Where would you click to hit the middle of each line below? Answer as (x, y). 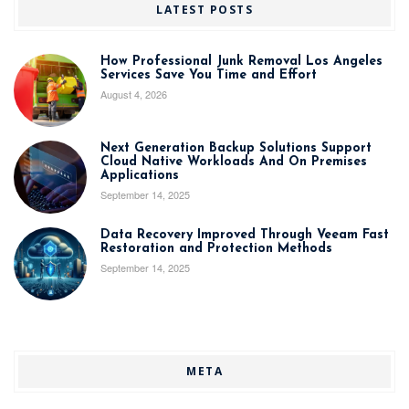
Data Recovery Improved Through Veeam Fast (245, 235)
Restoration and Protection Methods (216, 248)
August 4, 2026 (134, 94)
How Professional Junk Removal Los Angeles (241, 61)
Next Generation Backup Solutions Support (236, 148)
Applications (140, 175)
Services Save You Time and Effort (209, 75)
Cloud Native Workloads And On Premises (234, 162)
